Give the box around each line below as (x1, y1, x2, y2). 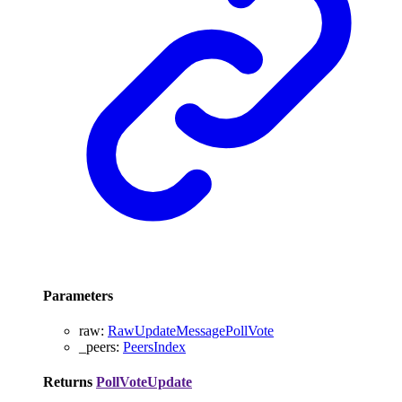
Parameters (43, 287, 113, 303)
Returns (43, 374, 96, 390)
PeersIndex (123, 338, 186, 354)
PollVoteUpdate (96, 374, 192, 390)
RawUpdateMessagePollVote (108, 322, 274, 338)
